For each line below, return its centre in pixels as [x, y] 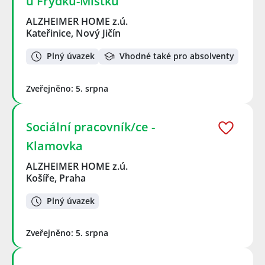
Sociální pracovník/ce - [91, 127]
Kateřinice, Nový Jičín [73, 33]
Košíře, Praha [56, 178]
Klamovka [54, 146]
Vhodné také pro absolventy [177, 56]
